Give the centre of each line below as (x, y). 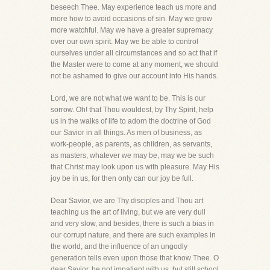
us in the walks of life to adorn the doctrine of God (131, 121)
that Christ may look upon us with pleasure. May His (135, 167)
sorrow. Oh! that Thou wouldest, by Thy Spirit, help (132, 110)
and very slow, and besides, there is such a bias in (132, 224)
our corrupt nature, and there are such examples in (133, 235)
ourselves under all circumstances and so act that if (134, 53)
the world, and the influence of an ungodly (119, 246)
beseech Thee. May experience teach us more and (133, 7)
